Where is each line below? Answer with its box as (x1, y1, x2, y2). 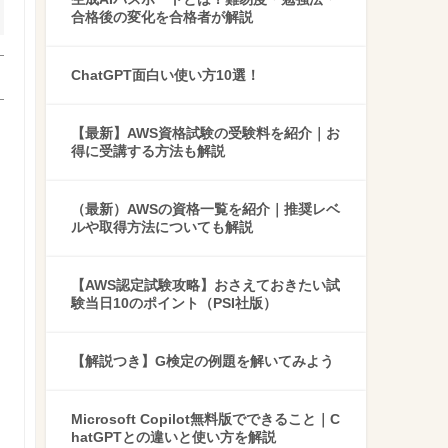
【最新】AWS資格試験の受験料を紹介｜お (71, 125, 340, 142)
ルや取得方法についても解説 (71, 219, 253, 236)
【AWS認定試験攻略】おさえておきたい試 (71, 277, 340, 294)
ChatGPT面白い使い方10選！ (71, 67, 260, 84)
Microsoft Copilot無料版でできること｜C (71, 411, 340, 428)
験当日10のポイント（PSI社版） (71, 295, 277, 312)
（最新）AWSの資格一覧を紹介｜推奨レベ (71, 201, 340, 218)
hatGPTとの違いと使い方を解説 (71, 429, 276, 446)
